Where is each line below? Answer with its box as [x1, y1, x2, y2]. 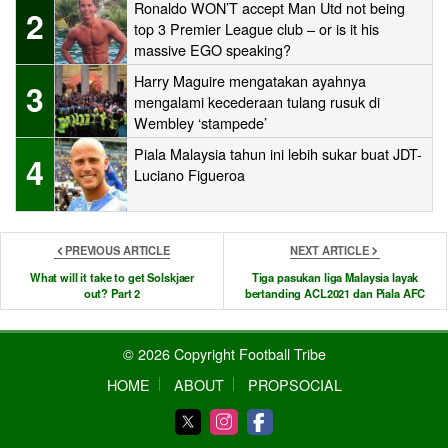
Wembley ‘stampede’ [134, 112, 267, 134]
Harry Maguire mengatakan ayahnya [134, 70, 366, 92]
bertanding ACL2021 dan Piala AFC [244, 284, 426, 301]
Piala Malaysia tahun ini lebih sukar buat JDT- [134, 143, 422, 165]
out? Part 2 [83, 284, 141, 301]
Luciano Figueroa [134, 164, 245, 186]
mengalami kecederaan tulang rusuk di [134, 91, 380, 113]
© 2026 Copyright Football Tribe [122, 343, 326, 365]
